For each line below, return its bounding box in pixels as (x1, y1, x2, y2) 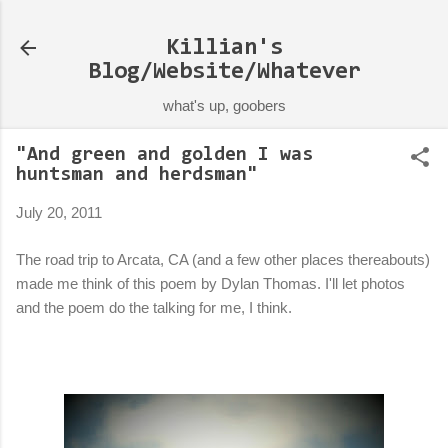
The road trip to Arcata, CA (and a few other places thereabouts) (16, 250, 430, 268)
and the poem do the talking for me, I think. (16, 298, 292, 316)
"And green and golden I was (16, 145, 313, 165)
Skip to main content (201, 16, 335, 33)
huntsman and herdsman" (16, 165, 258, 185)
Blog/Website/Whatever (87, 60, 361, 84)
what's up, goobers (162, 97, 286, 114)
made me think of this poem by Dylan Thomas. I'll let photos (16, 274, 405, 292)
